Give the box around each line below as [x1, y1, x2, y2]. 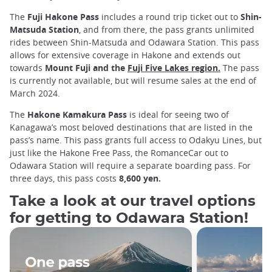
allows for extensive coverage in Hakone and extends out [10, 49, 240, 61]
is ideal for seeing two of [127, 108, 229, 120]
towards [10, 61, 42, 73]
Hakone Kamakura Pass [27, 108, 127, 120]
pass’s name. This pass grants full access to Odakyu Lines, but [10, 134, 262, 146]
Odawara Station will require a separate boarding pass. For [10, 159, 251, 171]
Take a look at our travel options [10, 194, 256, 209]
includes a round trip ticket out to [101, 10, 240, 22]
